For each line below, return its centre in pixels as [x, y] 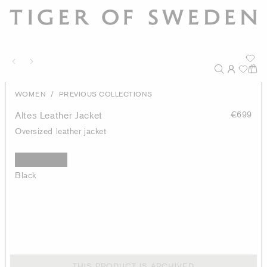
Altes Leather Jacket [59, 115]
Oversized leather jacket [61, 131]
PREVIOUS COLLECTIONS [105, 94]
